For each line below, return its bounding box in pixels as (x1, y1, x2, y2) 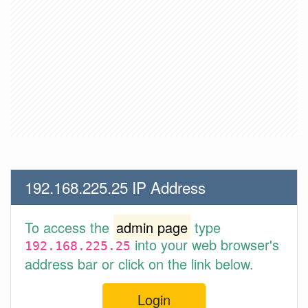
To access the (25, 217, 113, 237)
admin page (116, 217, 188, 237)
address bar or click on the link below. (25, 254, 254, 274)
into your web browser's (131, 234, 279, 254)
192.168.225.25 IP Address (25, 176, 206, 198)
